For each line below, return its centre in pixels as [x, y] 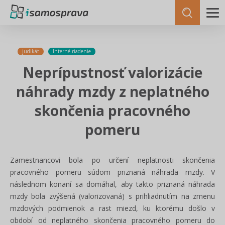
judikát [31, 51]
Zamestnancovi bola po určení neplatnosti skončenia [113, 160]
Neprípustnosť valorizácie [113, 72]
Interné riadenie [72, 51]
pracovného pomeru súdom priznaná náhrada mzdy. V [113, 172]
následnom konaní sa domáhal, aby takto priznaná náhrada [113, 184]
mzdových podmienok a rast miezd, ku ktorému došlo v [113, 208]
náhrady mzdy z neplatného [113, 91]
